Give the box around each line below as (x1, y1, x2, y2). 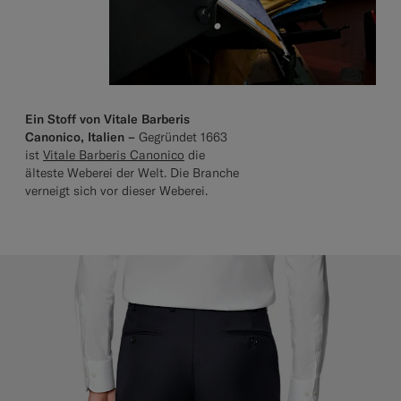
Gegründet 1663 (135, 128, 227, 145)
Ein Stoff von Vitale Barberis (25, 110, 190, 127)
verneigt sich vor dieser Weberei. (25, 182, 208, 199)
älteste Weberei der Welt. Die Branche (25, 164, 239, 181)
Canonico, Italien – (25, 128, 135, 145)
